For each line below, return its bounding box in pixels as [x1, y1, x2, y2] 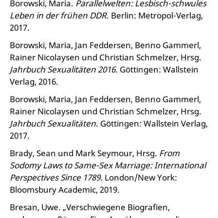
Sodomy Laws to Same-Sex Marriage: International [10, 160, 206, 171]
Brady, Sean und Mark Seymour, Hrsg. [10, 147, 159, 159]
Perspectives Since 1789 [10, 172, 100, 183]
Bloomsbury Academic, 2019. [10, 184, 120, 195]
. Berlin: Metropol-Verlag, [107, 10, 203, 21]
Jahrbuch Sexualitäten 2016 [10, 64, 115, 75]
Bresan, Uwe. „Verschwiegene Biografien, [10, 201, 170, 213]
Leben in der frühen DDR [10, 10, 107, 21]
